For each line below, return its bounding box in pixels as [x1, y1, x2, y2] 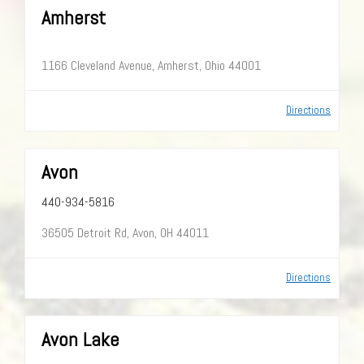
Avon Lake [41, 326, 119, 352]
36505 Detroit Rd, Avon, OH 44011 [41, 223, 209, 241]
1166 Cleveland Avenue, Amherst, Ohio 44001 [41, 56, 261, 74]
